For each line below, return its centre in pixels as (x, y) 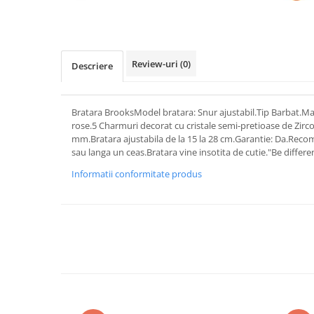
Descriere (92, 66)
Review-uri (156, 63)
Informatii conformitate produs (137, 173)
